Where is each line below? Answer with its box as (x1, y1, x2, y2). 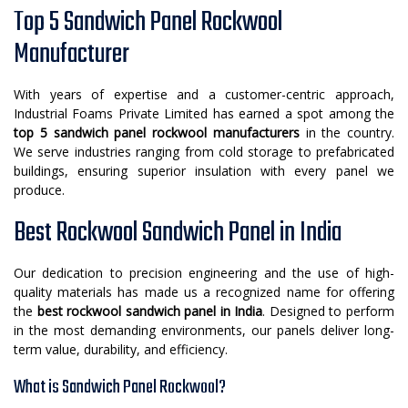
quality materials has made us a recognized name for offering (14, 283, 394, 301)
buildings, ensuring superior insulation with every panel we (14, 162, 394, 180)
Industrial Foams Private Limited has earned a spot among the (14, 105, 394, 123)
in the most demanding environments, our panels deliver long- (14, 321, 394, 340)
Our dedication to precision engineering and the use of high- (14, 264, 394, 282)
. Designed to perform (262, 302, 395, 321)
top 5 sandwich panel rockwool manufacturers (14, 124, 300, 142)
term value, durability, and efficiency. (14, 341, 228, 359)
